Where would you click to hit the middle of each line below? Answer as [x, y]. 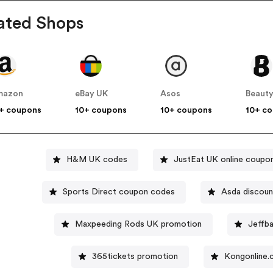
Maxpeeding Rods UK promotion [138, 224]
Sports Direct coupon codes [147, 192]
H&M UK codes [97, 159]
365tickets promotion [135, 256]
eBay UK [92, 94]
